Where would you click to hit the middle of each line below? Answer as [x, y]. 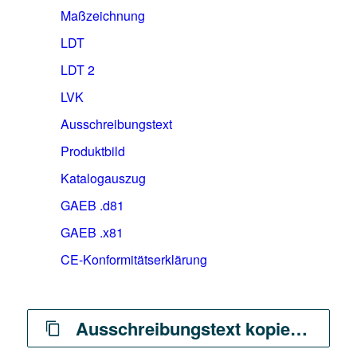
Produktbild [92, 151]
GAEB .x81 [92, 232]
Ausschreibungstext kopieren [182, 328]
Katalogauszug [103, 178]
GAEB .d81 [92, 205]
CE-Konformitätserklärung [133, 259]
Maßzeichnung [102, 16]
